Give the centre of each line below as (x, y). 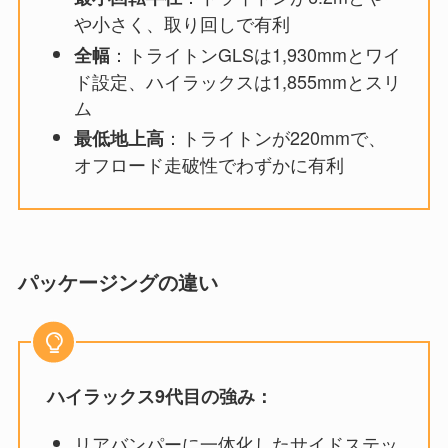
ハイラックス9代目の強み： (159, 396)
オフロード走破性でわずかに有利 (208, 163)
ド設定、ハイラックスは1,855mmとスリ (237, 80)
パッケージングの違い (117, 282)
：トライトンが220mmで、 (274, 136)
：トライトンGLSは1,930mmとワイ (255, 53)
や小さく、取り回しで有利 (181, 23)
